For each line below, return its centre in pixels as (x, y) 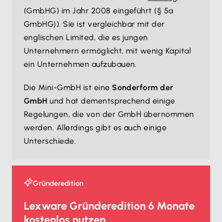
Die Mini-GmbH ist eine (68, 87)
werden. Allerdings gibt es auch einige (95, 128)
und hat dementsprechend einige (111, 101)
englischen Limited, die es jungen (86, 37)
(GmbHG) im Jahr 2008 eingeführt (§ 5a (99, 11)
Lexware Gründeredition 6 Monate (109, 206)
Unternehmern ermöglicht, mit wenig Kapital (108, 51)
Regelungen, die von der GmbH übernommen (109, 114)
